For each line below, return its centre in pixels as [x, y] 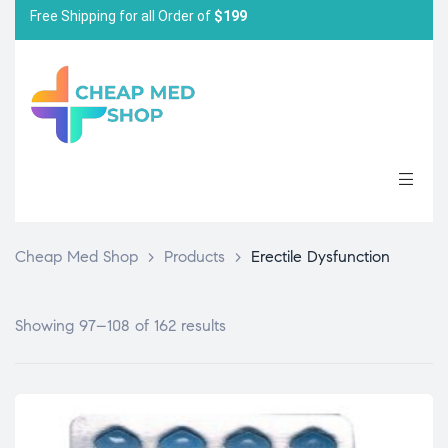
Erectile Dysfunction [320, 256]
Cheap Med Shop [76, 256]
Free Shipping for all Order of [122, 15]
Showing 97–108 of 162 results [120, 325]
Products [194, 256]
